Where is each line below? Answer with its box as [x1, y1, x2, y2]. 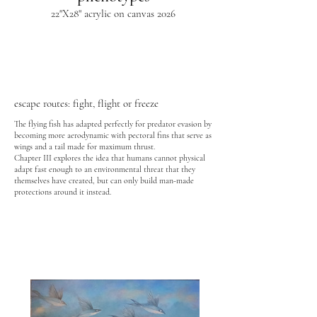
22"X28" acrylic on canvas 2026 [51, 7, 175, 20]
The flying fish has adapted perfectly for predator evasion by [14, 119, 212, 129]
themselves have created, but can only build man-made [14, 175, 194, 185]
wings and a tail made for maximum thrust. [14, 142, 157, 151]
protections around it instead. [14, 187, 111, 197]
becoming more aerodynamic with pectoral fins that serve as [14, 130, 212, 140]
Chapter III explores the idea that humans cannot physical [14, 153, 205, 163]
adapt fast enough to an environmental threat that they [14, 164, 195, 174]
